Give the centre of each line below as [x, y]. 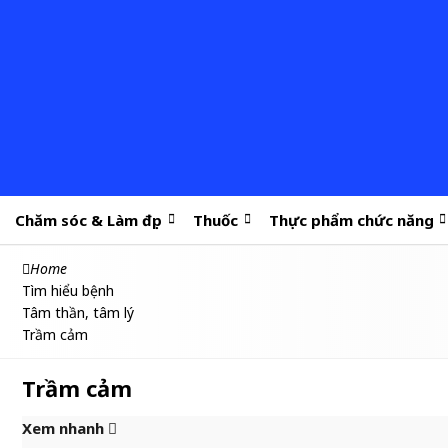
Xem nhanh [65, 428]
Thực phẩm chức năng [351, 220]
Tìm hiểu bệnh [68, 290]
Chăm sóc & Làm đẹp [89, 220]
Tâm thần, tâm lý [78, 312]
